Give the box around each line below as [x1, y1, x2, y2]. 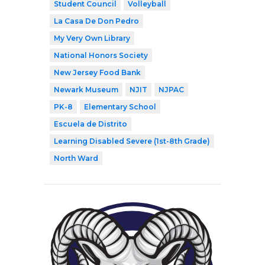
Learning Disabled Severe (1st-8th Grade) [54, 137, 210, 146]
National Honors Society [54, 51, 148, 60]
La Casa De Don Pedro [54, 17, 139, 26]
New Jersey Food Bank [54, 68, 141, 77]
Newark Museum [54, 85, 118, 95]
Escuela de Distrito [54, 119, 127, 129]
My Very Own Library [54, 34, 130, 43]
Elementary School [84, 102, 156, 112]
